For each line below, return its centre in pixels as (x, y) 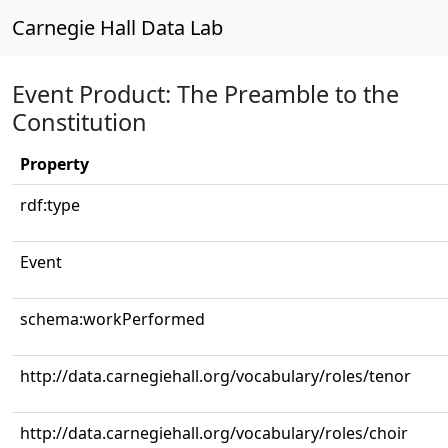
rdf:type (50, 205)
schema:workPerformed (112, 319)
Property (54, 164)
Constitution (79, 122)
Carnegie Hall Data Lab (117, 27)
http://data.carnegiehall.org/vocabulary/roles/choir (214, 433)
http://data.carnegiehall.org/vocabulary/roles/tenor (215, 376)
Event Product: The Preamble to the (205, 94)
